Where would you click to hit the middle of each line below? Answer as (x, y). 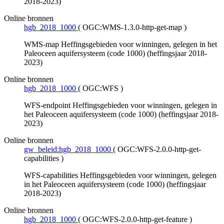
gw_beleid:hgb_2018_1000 (67, 149)
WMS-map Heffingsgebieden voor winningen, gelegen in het (120, 44)
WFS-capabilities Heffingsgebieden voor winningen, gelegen (120, 175)
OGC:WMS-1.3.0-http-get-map (132, 27)
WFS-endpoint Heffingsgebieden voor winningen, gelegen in (120, 105)
